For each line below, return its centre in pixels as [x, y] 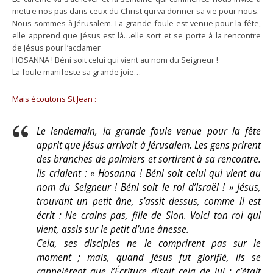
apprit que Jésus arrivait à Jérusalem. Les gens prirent [149, 145]
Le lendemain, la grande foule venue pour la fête [149, 131]
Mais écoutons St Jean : [54, 99]
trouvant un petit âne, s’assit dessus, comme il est [149, 201]
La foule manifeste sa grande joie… [76, 72]
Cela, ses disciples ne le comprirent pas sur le [149, 243]
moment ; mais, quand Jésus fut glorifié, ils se [149, 257]
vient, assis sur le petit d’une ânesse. [113, 229]
